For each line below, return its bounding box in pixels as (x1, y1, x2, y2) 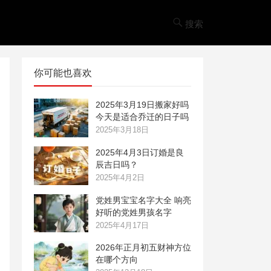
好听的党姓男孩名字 (96, 207, 172, 217)
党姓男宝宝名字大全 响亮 (96, 195, 191, 205)
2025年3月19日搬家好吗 (96, 100, 189, 109)
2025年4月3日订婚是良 (96, 147, 184, 157)
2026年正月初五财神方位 (96, 243, 191, 253)
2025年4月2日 (96, 172, 145, 182)
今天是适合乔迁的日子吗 (96, 112, 189, 122)
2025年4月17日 (96, 220, 149, 230)
